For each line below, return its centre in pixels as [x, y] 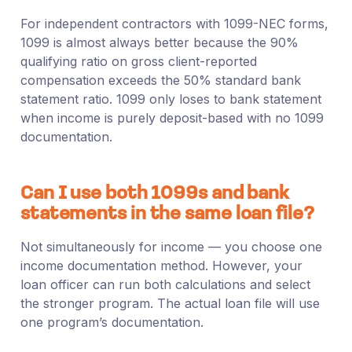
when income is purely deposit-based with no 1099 [172, 117]
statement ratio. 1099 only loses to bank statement [170, 99]
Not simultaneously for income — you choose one [171, 246]
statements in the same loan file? [167, 214]
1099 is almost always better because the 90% [159, 42]
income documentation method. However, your [161, 265]
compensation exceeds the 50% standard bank [160, 80]
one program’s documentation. [112, 322]
